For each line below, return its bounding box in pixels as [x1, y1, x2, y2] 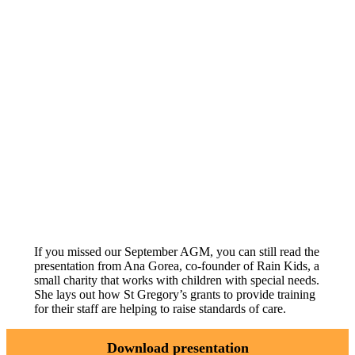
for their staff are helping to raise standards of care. [33, 302, 286, 316]
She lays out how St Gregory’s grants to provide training [33, 288, 315, 302]
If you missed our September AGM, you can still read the [33, 245, 319, 259]
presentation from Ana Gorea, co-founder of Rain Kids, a [33, 259, 319, 273]
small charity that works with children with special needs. [33, 273, 319, 288]
